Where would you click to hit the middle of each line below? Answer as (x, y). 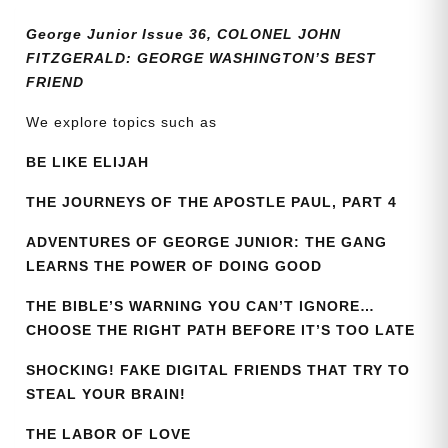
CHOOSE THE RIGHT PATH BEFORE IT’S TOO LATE (220, 330)
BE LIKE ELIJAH (87, 162)
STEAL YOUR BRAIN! (106, 394)
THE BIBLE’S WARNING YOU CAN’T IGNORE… (200, 306)
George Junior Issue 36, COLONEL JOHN (183, 34)
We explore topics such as (124, 122)
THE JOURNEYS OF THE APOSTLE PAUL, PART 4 (211, 202)
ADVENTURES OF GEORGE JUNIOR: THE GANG (206, 242)
